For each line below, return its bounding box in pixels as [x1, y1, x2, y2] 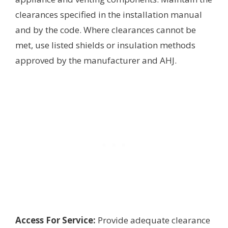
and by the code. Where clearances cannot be [15, 23, 196, 36]
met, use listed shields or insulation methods [15, 39, 195, 51]
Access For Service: [15, 214, 96, 226]
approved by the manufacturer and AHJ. [15, 54, 177, 66]
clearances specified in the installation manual [15, 8, 202, 20]
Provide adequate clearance [96, 214, 210, 226]
